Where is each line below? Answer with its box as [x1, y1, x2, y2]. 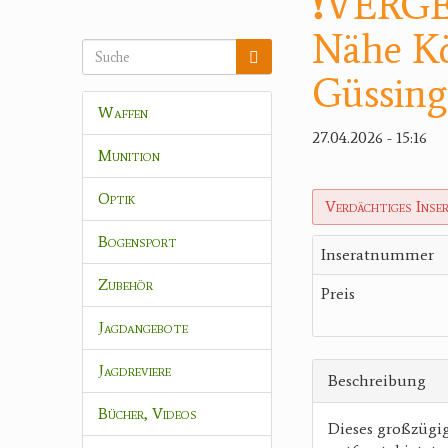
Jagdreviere [98, 361, 171, 380]
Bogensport [98, 232, 177, 251]
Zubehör [98, 275, 153, 294]
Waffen [98, 103, 148, 122]
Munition [98, 146, 160, 165]
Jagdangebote [98, 318, 188, 337]
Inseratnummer [321, 245, 434, 264]
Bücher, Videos [98, 404, 197, 423]
